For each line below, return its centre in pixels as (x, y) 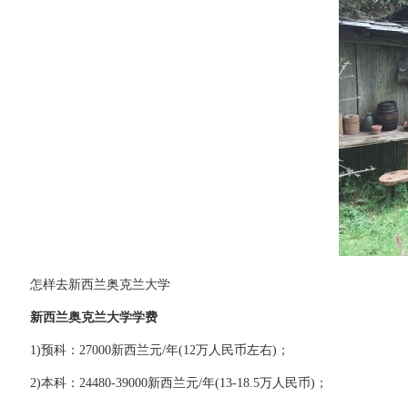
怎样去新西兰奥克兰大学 (100, 285)
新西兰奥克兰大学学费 (81, 317)
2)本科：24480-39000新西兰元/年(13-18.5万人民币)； (166, 383)
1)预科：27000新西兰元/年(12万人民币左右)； (147, 350)
